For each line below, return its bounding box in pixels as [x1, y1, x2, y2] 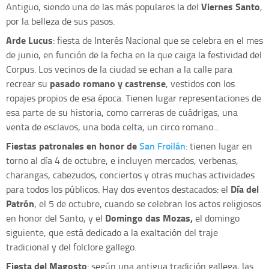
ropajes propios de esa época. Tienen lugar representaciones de [6, 91, 261, 104]
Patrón [6, 196, 34, 210]
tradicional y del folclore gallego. [6, 240, 136, 253]
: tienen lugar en [186, 139, 252, 153]
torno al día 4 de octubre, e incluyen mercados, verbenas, [6, 153, 238, 167]
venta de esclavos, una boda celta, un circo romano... [6, 119, 219, 133]
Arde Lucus [6, 32, 53, 47]
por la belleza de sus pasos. [6, 14, 115, 28]
